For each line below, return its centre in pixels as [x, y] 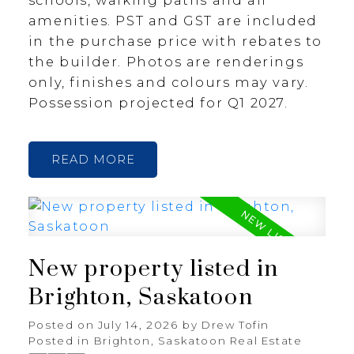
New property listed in [154, 270]
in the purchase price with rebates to [175, 41]
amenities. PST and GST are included [173, 20]
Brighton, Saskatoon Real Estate [198, 341]
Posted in [59, 341]
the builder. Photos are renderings [166, 61]
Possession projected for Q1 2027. [158, 102]
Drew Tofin [236, 325]
